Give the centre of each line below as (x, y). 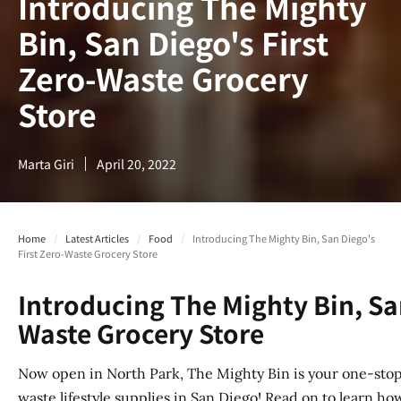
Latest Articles (97, 239)
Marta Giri (46, 164)
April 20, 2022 (137, 164)
